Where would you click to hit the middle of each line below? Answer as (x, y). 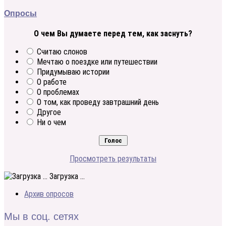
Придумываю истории (73, 72)
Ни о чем (51, 122)
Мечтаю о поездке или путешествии (97, 62)
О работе (52, 82)
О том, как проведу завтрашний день (98, 102)
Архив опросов (49, 194)
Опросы (20, 13)
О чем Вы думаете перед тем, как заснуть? (113, 33)
